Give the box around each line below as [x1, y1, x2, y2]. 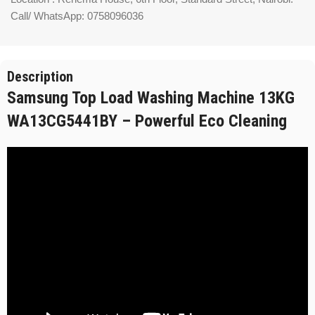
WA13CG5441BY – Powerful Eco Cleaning [7, 111, 287, 131]
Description [7, 68, 73, 86]
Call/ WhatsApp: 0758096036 [11, 10, 143, 22]
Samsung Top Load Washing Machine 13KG [7, 88, 295, 108]
